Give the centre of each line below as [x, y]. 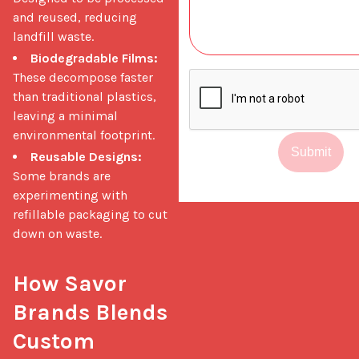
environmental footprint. [84, 135]
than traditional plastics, [85, 96]
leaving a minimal [65, 115]
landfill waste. [53, 36]
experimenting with [70, 195]
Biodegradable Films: [94, 58]
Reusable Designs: [86, 156]
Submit [311, 152]
